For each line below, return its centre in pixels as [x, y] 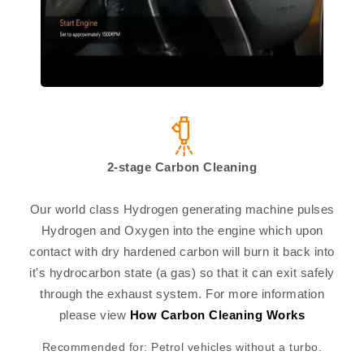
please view [94, 315]
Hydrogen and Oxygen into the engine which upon [182, 231]
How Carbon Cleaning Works [217, 315]
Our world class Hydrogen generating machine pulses [182, 210]
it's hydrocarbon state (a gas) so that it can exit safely [182, 273]
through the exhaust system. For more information [182, 294]
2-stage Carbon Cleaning [182, 167]
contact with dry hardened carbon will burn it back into [182, 252]
